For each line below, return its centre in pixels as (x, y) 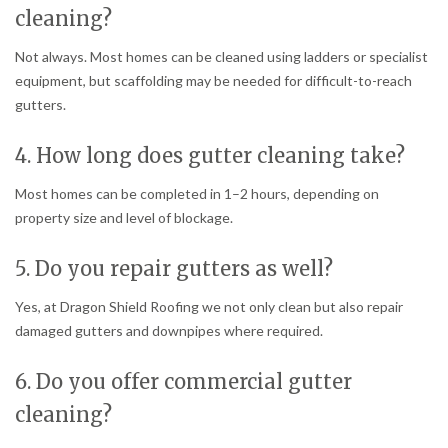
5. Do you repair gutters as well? (174, 268)
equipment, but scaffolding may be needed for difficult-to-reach (213, 81)
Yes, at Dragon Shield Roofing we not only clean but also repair (209, 306)
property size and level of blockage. (124, 217)
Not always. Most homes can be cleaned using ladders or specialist (221, 57)
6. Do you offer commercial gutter (183, 381)
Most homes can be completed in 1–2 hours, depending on (197, 193)
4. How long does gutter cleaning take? (210, 155)
